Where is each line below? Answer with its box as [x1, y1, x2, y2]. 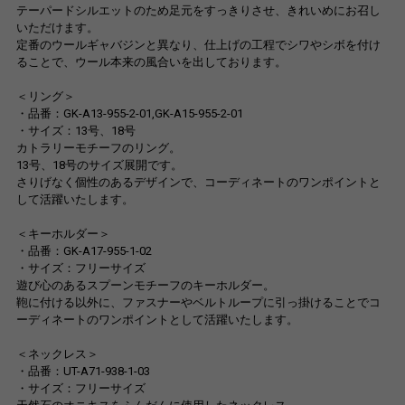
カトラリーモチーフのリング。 [15, 141, 181, 155]
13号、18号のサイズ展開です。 [15, 158, 183, 173]
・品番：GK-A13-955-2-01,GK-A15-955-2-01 [15, 107, 243, 121]
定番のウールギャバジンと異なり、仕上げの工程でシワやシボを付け [15, 38, 381, 52]
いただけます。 [15, 21, 99, 35]
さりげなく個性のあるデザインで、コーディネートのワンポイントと [15, 175, 381, 190]
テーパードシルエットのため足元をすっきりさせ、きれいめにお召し [15, 4, 381, 18]
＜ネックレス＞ [15, 347, 99, 362]
